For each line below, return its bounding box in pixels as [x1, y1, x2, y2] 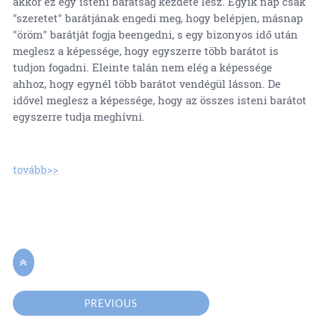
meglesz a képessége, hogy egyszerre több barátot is [12, 44, 279, 59]
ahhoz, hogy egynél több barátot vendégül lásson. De [12, 76, 281, 91]
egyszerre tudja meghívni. [12, 109, 145, 124]
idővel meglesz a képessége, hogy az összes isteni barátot [12, 93, 306, 108]
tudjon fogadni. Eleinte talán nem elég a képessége [12, 60, 272, 75]
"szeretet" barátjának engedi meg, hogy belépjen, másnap [12, 11, 303, 26]
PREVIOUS [84, 297, 139, 310]
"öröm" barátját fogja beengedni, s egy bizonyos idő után [12, 27, 298, 42]
